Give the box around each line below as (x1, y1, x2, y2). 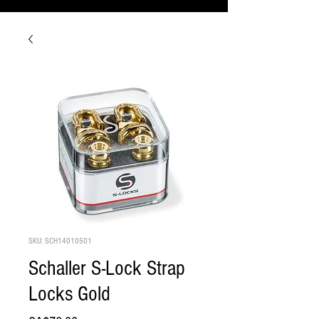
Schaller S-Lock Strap (28, 256, 185, 281)
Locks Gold (28, 282, 110, 307)
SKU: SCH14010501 (28, 236, 92, 246)
